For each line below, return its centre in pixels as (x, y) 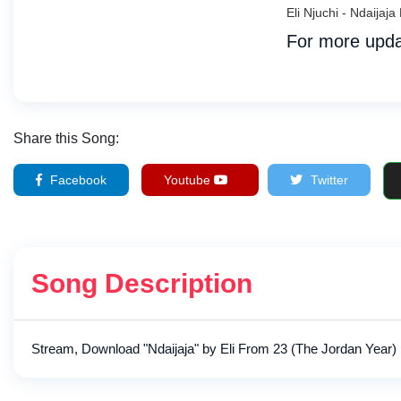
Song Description (142, 284)
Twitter (328, 180)
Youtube (189, 180)
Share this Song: (66, 139)
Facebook (77, 180)
